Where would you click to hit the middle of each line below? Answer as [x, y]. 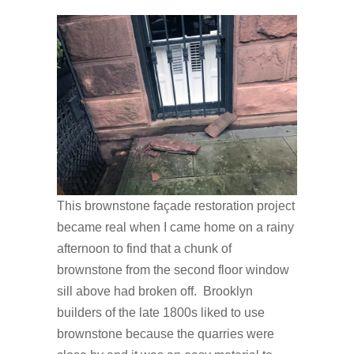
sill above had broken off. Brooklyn [155, 292]
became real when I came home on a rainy [175, 228]
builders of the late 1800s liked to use [161, 313]
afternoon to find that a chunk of [144, 249]
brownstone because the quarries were [166, 334]
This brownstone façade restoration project [176, 206]
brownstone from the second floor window [173, 270]
